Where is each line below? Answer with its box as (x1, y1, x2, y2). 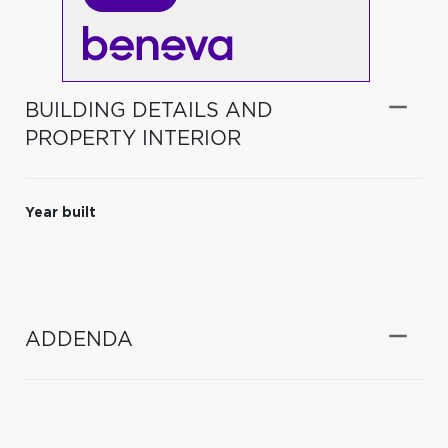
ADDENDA (25, 329, 133, 350)
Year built (25, 205, 96, 220)
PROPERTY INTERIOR (25, 128, 241, 149)
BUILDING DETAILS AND (25, 100, 273, 121)
